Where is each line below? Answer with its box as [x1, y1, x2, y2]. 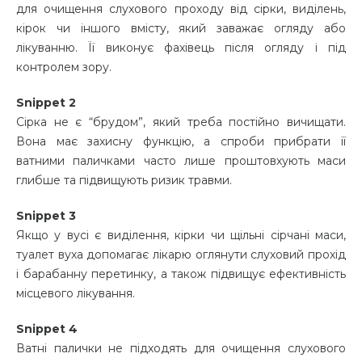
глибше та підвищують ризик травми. [16, 172, 235, 187]
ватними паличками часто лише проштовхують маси [16, 153, 346, 168]
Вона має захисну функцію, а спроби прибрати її [16, 133, 346, 149]
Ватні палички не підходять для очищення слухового [16, 340, 346, 356]
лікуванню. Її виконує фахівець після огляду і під [16, 40, 346, 55]
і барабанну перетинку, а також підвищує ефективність [16, 266, 346, 281]
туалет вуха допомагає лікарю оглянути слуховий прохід [16, 246, 346, 262]
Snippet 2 [16, 95, 76, 110]
